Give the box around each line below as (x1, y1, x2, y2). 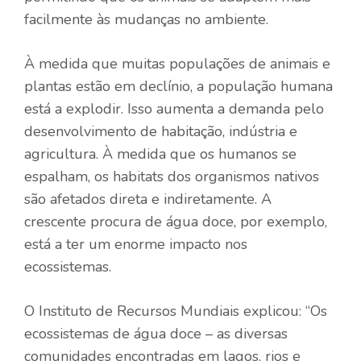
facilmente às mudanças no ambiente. (24, 9, 268, 29)
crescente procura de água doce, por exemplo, (24, 211, 327, 231)
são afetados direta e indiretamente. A (24, 189, 272, 209)
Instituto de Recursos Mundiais (39, 301, 239, 321)
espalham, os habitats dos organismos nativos (24, 166, 319, 186)
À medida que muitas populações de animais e (24, 53, 330, 73)
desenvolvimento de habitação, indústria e (24, 121, 297, 141)
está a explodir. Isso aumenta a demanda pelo (24, 98, 324, 118)
